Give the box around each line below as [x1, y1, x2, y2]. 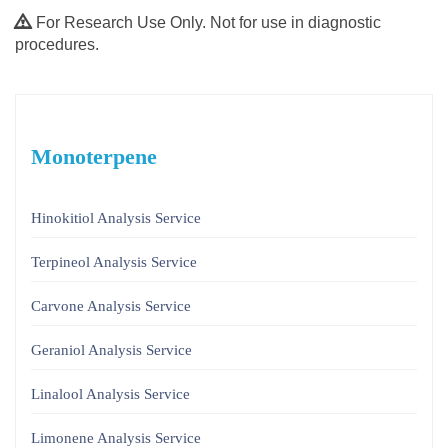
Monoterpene [31, 144, 157, 170]
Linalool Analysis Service [31, 386, 190, 403]
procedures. [15, 36, 99, 54]
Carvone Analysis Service [31, 298, 191, 315]
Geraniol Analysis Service [31, 342, 192, 359]
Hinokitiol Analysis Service [31, 210, 201, 227]
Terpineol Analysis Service [31, 254, 197, 271]
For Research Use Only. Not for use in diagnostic [36, 14, 381, 32]
